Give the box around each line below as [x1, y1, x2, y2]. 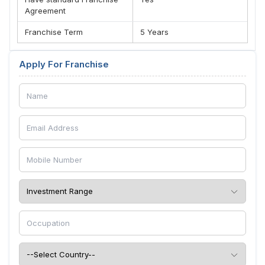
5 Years [140, 27, 169, 37]
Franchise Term [25, 27, 83, 37]
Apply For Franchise [19, 59, 109, 70]
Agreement [25, 6, 66, 15]
